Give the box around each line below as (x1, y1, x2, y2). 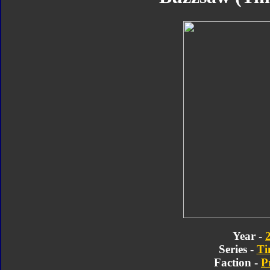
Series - (218, 242, 257, 256)
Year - (233, 229, 265, 242)
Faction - (214, 256, 261, 269)
